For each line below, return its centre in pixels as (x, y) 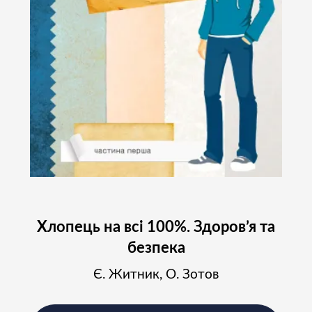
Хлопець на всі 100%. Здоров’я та (156, 227)
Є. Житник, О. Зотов (156, 275)
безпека (156, 248)
